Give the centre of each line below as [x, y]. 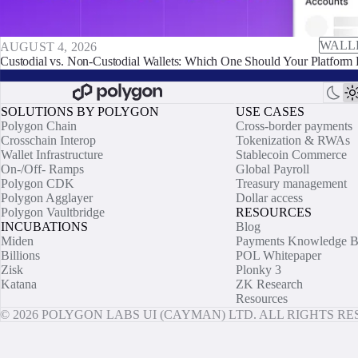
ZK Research [270, 284]
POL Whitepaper [279, 255]
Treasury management [292, 183]
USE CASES [270, 111]
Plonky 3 [259, 270]
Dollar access [270, 198]
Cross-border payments [294, 126]
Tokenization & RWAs [293, 140]
